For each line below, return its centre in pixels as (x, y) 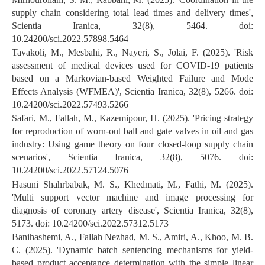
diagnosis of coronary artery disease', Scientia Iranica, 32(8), (132, 210)
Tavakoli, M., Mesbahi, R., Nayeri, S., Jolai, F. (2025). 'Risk (132, 52)
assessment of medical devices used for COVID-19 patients (132, 65)
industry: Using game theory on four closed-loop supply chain (132, 144)
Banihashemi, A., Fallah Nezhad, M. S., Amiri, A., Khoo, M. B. (132, 237)
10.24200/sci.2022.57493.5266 (70, 104)
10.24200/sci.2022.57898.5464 (70, 38)
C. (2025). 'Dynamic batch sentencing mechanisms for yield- (132, 250)
